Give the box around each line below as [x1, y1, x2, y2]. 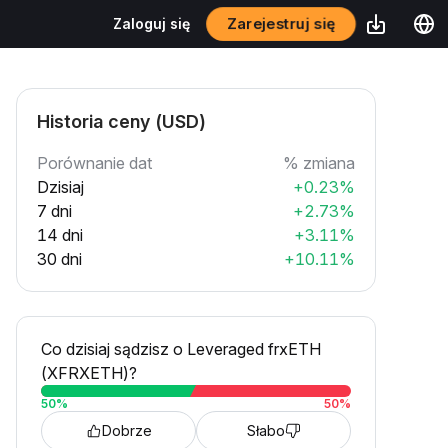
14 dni [37, 225, 83, 245]
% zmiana [283, 153, 355, 173]
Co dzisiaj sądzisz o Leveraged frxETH [41, 339, 321, 359]
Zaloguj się [113, 15, 190, 32]
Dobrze [101, 422, 152, 439]
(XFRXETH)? [41, 363, 137, 383]
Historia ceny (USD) [37, 111, 206, 132]
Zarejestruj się [228, 14, 334, 33]
